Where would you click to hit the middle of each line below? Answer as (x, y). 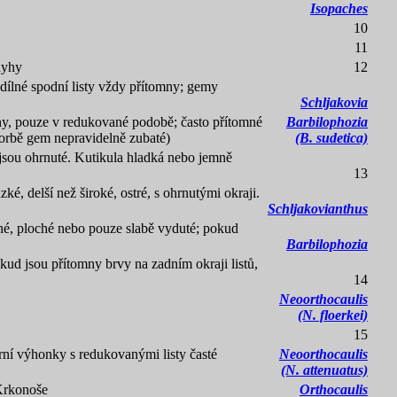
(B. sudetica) (331, 138)
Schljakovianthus (318, 209)
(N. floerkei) (333, 315)
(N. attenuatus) (324, 370)
